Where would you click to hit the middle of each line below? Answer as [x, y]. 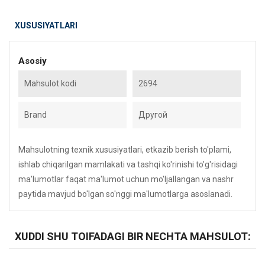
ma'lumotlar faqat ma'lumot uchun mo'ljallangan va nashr [126, 179]
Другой [153, 115]
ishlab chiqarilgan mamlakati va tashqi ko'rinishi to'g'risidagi [128, 164]
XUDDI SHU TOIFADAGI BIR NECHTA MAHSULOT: [132, 236]
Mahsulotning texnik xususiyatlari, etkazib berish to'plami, [125, 150]
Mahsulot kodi [50, 83]
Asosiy [33, 61]
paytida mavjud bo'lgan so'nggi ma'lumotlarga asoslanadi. [125, 194]
